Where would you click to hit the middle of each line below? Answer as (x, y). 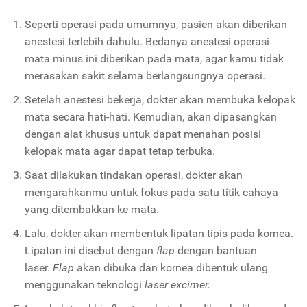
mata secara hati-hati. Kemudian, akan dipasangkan (150, 117)
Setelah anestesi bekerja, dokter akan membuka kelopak (160, 100)
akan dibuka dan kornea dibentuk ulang (172, 268)
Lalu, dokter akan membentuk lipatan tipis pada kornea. (159, 234)
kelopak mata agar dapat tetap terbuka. (120, 151)
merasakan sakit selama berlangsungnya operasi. (145, 76)
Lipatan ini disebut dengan (89, 251)
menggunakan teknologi (83, 285)
